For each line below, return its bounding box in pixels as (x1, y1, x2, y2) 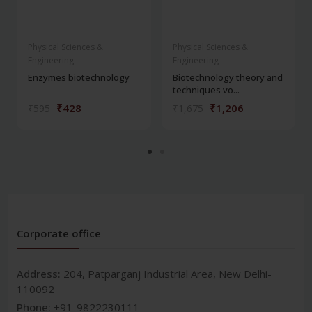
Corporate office (17, 226, 101, 240)
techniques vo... (172, 83, 240, 96)
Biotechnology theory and (172, 70, 283, 84)
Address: (17, 266, 63, 281)
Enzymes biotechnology (28, 70, 130, 84)
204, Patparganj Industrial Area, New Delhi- (63, 266, 272, 281)
